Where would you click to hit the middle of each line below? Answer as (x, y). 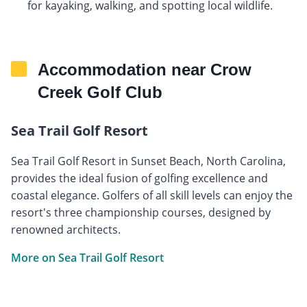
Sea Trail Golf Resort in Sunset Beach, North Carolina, (148, 161)
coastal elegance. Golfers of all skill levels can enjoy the (152, 195)
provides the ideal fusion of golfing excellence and (139, 178)
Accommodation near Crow (145, 69)
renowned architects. (66, 229)
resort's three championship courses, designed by (141, 212)
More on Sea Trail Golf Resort (87, 257)
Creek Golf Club (100, 92)
